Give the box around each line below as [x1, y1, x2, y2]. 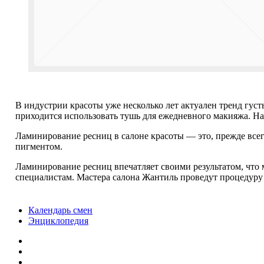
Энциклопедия [28, 215, 88, 226]
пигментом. [15, 141, 62, 151]
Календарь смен [28, 204, 93, 215]
